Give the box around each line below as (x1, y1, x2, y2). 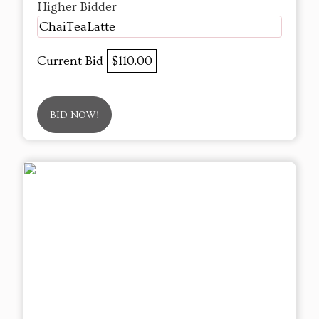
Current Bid (37, 53, 107, 68)
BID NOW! (50, 109, 99, 121)
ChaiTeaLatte (39, 19, 115, 34)
